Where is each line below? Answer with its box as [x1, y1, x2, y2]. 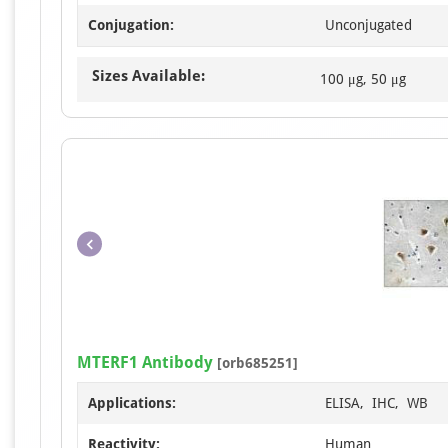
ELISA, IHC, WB [325, 395, 428, 412]
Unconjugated [325, 17, 412, 34]
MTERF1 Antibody [77, 353, 213, 373]
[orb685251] [213, 355, 298, 372]
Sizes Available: [92, 67, 205, 86]
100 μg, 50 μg [320, 71, 406, 88]
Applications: [88, 395, 176, 412]
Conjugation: [88, 17, 174, 34]
